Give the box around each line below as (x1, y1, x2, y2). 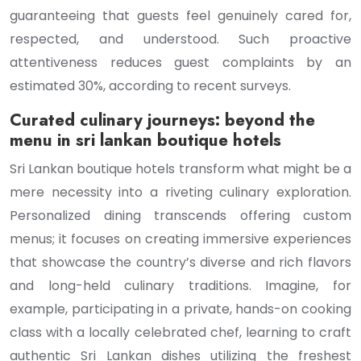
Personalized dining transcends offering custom (10, 206, 351, 225)
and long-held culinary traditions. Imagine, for (10, 276, 351, 295)
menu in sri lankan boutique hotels (10, 128, 281, 152)
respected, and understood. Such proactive (10, 30, 351, 48)
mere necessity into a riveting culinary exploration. (10, 183, 351, 201)
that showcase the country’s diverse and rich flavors (10, 253, 351, 272)
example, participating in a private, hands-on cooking (10, 300, 351, 318)
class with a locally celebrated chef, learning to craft (10, 323, 351, 342)
